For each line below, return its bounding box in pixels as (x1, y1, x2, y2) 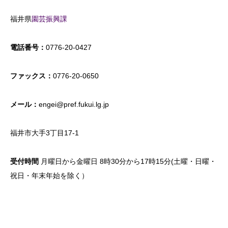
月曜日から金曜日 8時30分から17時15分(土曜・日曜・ (39, 157, 216, 166)
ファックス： (10, 72, 53, 80)
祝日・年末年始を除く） (10, 172, 89, 180)
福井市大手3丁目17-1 (10, 129, 79, 137)
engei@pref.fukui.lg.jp (39, 100, 109, 109)
